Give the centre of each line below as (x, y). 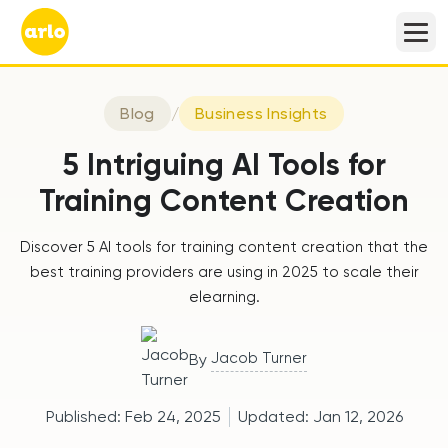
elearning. (224, 297)
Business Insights (261, 113)
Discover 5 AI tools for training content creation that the (224, 247)
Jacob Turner (259, 358)
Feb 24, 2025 (172, 416)
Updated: (275, 416)
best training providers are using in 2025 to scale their (224, 272)
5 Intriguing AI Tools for (224, 165)
